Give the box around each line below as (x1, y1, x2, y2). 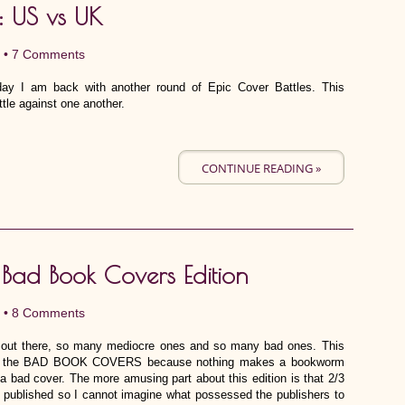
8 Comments (12, 306, 85, 320)
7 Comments (12, 47, 85, 61)
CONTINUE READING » (201, 160, 321, 176)
